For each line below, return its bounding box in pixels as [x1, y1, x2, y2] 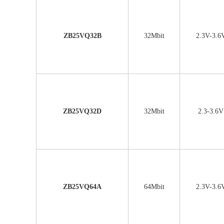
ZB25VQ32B [63, 32, 101, 39]
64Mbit [143, 183, 164, 190]
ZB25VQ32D [63, 107, 101, 115]
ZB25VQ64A [63, 183, 101, 190]
